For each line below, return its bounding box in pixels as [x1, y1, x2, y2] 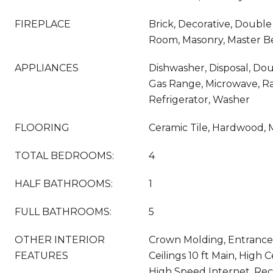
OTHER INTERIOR [15, 234, 105, 246]
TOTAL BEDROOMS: [15, 150, 114, 161]
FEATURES [15, 250, 68, 261]
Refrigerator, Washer [149, 94, 250, 105]
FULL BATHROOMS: [15, 206, 112, 218]
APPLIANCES [15, 62, 79, 74]
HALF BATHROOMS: [15, 178, 113, 190]
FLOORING [15, 122, 69, 133]
